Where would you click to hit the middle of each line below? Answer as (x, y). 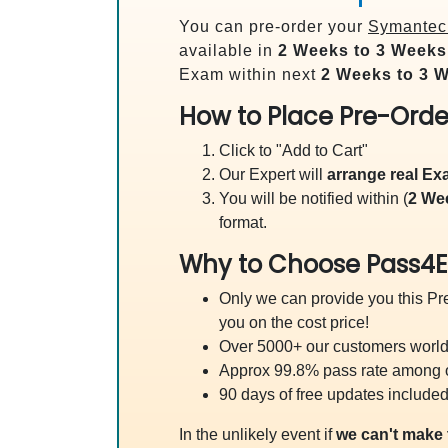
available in (228, 50)
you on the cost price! (294, 322)
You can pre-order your (273, 26)
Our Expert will (273, 174)
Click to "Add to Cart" (293, 150)
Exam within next (250, 74)
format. (243, 222)
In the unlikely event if (257, 434)
